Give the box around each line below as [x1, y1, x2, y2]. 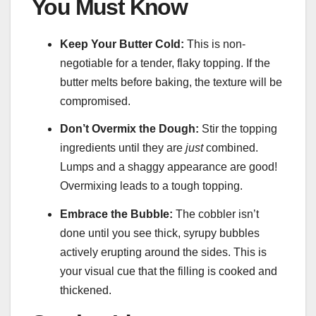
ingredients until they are [60, 142, 186, 154]
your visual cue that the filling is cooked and [60, 265, 277, 278]
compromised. [60, 95, 130, 107]
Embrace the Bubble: [60, 208, 173, 221]
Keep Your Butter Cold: [60, 37, 184, 50]
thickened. [60, 284, 111, 297]
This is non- [184, 37, 245, 50]
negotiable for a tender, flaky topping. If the [60, 56, 270, 69]
